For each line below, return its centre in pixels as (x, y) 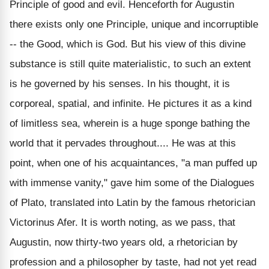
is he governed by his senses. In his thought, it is (120, 83)
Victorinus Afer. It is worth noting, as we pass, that (122, 222)
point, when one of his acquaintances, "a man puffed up (133, 163)
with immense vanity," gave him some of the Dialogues (132, 183)
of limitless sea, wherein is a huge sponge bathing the (130, 123)
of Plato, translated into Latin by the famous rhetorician (132, 202)
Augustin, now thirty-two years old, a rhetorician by (124, 242)
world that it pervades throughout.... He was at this (123, 143)
